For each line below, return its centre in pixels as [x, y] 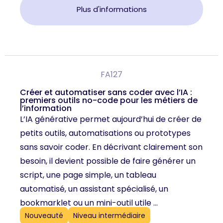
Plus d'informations [111, 9]
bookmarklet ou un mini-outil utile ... [89, 203]
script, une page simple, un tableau [88, 175]
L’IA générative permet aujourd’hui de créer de [111, 119]
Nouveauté [44, 216]
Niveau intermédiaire [109, 216]
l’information [46, 108]
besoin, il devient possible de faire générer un [108, 161]
